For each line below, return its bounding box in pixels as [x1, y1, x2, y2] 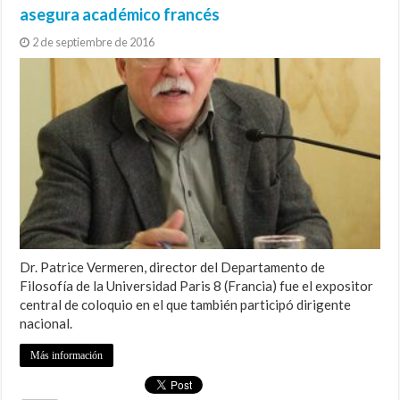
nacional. [20, 315, 73, 332]
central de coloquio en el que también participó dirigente [20, 296, 352, 313]
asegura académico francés [20, 4, 221, 24]
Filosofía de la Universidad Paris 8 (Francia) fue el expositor [20, 278, 374, 295]
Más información [30, 349, 104, 362]
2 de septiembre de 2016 [32, 34, 155, 49]
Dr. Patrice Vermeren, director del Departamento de [20, 259, 326, 276]
